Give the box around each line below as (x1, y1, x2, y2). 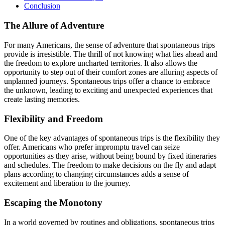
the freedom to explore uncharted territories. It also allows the (4, 58, 197, 67)
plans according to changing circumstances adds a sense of (4, 170, 189, 179)
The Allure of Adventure (4, 20, 104, 31)
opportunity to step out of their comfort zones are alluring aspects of (4, 67, 217, 76)
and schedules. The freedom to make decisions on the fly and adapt (4, 161, 216, 170)
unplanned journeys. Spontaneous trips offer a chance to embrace (4, 76, 210, 85)
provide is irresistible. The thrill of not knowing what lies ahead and (4, 49, 217, 58)
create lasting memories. (4, 94, 80, 103)
